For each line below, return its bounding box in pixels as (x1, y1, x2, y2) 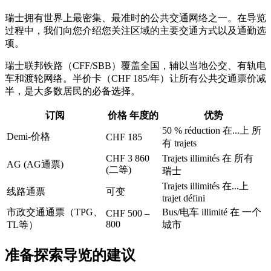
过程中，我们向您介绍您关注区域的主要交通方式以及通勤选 (5, 25, 266, 36)
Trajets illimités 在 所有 (162, 152, 253, 163)
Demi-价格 (7, 131, 50, 142)
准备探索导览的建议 (5, 247, 135, 263)
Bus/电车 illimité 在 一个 (162, 206, 261, 217)
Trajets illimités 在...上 (162, 180, 249, 191)
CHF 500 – (106, 207, 149, 218)
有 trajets (162, 137, 197, 148)
